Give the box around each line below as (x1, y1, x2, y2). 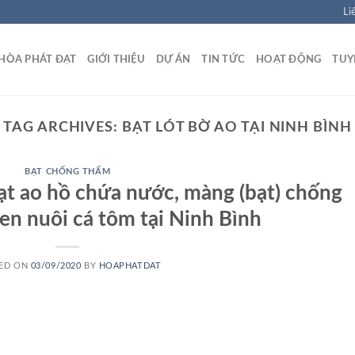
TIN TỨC (201, 55, 246, 64)
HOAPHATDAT (98, 261, 162, 270)
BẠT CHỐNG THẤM (25, 167, 111, 177)
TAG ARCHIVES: (3, 120, 123, 135)
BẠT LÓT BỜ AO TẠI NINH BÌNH (122, 120, 352, 135)
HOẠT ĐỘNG (256, 55, 322, 64)
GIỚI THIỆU (87, 55, 145, 64)
